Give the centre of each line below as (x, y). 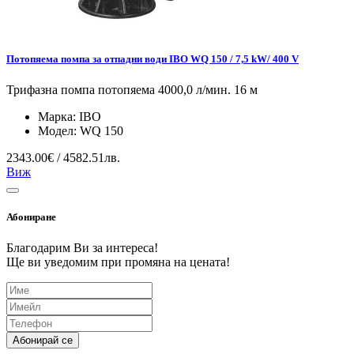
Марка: (58, 117)
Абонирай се (43, 341)
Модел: (59, 131)
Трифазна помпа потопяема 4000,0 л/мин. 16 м (132, 90)
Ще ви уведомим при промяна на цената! (118, 262)
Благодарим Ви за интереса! (82, 248)
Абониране (31, 217)
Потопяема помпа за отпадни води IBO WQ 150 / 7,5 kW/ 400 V (153, 58)
